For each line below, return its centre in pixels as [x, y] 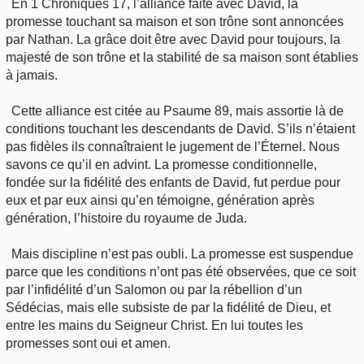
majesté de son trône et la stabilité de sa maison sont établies [182, 57]
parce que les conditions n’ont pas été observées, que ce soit [181, 271]
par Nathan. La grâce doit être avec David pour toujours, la [173, 39]
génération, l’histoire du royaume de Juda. [126, 218]
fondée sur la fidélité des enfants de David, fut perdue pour [173, 182]
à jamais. [32, 75]
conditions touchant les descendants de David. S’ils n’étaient [180, 128]
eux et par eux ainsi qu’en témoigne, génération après [160, 200]
